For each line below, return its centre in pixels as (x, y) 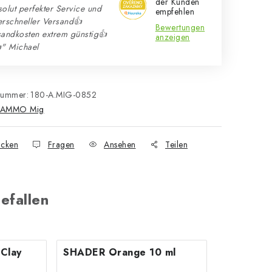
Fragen (61, 144)
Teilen (176, 144)
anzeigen (172, 37)
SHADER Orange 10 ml (120, 252)
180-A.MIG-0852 (63, 95)
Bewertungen (180, 27)
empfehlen (175, 12)
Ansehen (120, 144)
